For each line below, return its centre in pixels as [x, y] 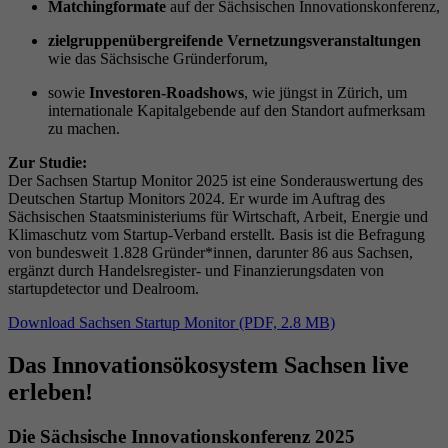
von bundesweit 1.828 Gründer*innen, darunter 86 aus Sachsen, [210, 253]
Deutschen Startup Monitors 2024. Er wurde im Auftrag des [196, 199]
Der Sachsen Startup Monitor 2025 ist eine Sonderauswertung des [215, 181]
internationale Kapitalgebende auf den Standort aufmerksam [236, 111]
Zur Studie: [47, 163]
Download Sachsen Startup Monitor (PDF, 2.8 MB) [171, 323]
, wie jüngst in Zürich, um [325, 93]
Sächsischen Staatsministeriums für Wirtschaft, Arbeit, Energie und [218, 217]
